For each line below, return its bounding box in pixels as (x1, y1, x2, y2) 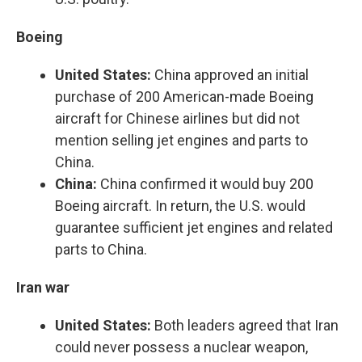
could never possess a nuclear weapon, (55, 339, 308, 356)
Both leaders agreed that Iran (151, 317, 339, 334)
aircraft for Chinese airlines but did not (55, 110, 300, 127)
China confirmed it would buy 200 (97, 175, 314, 192)
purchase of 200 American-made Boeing (55, 88, 314, 105)
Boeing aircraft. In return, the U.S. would (55, 197, 305, 214)
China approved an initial (151, 66, 309, 83)
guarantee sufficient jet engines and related (55, 219, 333, 236)
